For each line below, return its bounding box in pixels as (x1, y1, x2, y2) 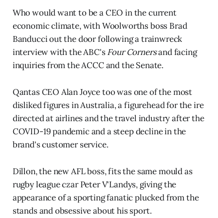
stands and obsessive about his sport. (12, 205, 152, 216)
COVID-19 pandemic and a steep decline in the (12, 126, 186, 137)
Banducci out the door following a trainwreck (12, 33, 182, 44)
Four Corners (107, 46, 157, 57)
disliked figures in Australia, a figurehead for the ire (12, 99, 204, 110)
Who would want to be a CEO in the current (12, 7, 177, 18)
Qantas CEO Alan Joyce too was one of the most (12, 86, 193, 97)
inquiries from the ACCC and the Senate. (12, 59, 164, 71)
